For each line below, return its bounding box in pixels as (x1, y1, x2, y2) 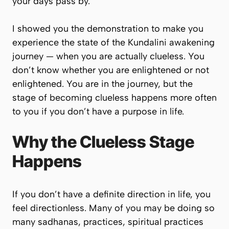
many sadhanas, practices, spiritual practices (12, 216, 203, 227)
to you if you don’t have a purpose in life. (12, 106, 184, 117)
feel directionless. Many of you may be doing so (12, 202, 215, 214)
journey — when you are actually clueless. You (12, 51, 204, 62)
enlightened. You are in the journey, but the (12, 78, 193, 89)
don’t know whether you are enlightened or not (12, 64, 209, 76)
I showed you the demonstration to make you (12, 23, 203, 34)
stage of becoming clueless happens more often (12, 92, 217, 103)
